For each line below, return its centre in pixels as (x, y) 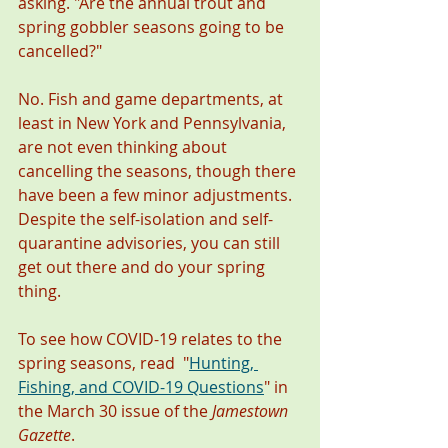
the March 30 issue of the (115, 411)
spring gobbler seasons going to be (153, 27)
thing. (41, 291)
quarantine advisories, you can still (151, 243)
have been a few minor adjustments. (159, 195)
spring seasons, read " (103, 363)
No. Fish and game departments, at (152, 99)
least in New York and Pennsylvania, (154, 123)
